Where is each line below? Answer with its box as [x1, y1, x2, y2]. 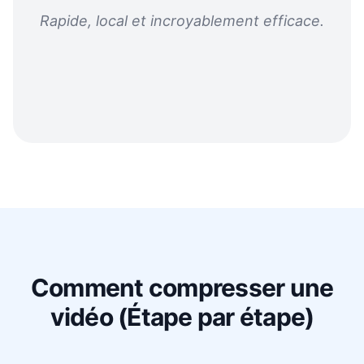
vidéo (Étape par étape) [50, 302, 314, 331]
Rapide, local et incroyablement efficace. [40, 12, 324, 29]
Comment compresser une [30, 273, 334, 302]
